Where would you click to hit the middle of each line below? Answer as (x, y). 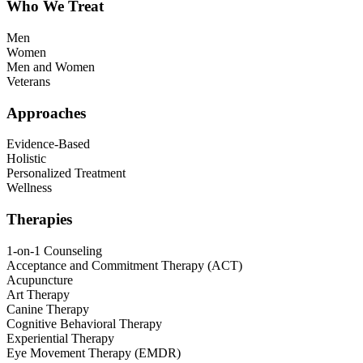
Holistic (26, 159)
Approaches (46, 113)
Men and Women (51, 66)
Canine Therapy (48, 309)
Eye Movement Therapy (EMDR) (94, 352)
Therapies (39, 220)
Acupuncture (40, 280)
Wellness (29, 188)
